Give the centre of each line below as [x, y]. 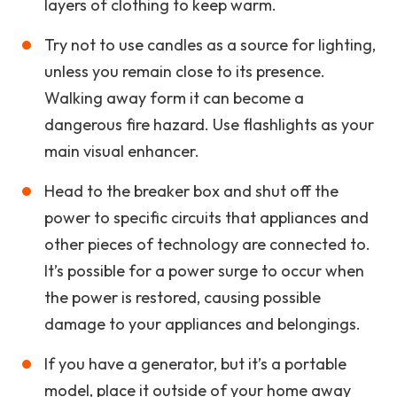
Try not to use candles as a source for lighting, [210, 45]
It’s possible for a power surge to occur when [204, 271]
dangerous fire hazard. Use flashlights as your [209, 125]
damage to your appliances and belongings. [202, 324]
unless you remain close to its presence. [185, 71]
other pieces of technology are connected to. [207, 244]
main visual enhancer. [122, 151]
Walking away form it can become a [174, 98]
